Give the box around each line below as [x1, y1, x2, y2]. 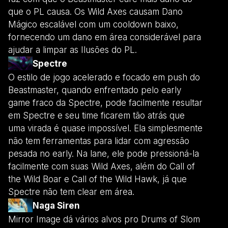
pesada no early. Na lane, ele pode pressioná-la [8, 148, 199, 159]
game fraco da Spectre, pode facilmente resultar [8, 97, 203, 108]
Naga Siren [33, 200, 80, 211]
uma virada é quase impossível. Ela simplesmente [8, 123, 203, 133]
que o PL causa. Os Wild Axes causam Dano [8, 6, 183, 17]
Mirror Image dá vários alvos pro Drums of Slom [8, 214, 200, 224]
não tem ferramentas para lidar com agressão [8, 135, 189, 146]
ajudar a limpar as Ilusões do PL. [8, 44, 137, 55]
